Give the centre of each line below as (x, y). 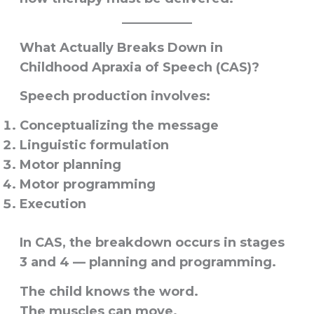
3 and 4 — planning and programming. (148, 262)
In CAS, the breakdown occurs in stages (152, 242)
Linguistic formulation (94, 145)
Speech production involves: (115, 96)
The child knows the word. (109, 291)
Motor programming (87, 184)
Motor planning (70, 164)
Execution (53, 204)
